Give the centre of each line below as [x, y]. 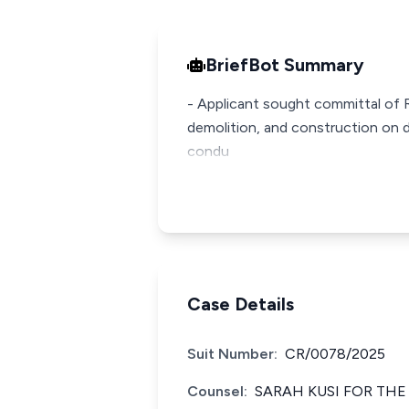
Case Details [241, 304]
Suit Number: [232, 354]
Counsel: [217, 391]
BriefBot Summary [285, 65]
